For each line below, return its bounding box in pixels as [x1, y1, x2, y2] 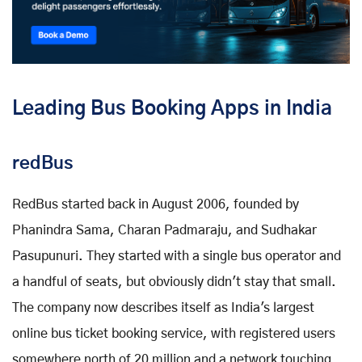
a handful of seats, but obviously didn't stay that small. [12, 275, 336, 288]
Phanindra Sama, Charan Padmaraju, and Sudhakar [12, 223, 317, 237]
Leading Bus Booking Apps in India [12, 99, 332, 119]
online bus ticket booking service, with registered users [12, 326, 335, 340]
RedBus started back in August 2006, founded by [12, 197, 299, 211]
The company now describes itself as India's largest [12, 301, 314, 314]
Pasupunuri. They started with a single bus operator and [12, 249, 341, 263]
